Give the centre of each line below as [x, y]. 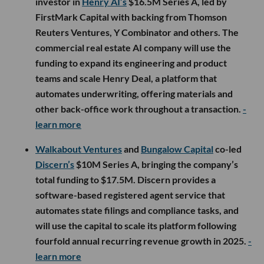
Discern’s [55, 164]
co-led [227, 148]
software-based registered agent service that [130, 194]
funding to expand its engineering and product [131, 62]
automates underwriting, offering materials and [134, 93]
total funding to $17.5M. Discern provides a [126, 179]
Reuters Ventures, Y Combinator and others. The [137, 32]
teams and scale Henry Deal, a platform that [126, 78]
